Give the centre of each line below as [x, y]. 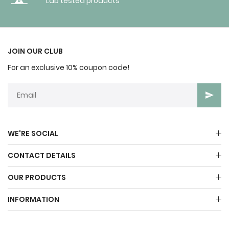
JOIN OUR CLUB [35, 51]
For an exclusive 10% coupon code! [68, 67]
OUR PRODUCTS [37, 177]
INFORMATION [33, 199]
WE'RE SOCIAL [33, 133]
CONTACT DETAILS [42, 155]
